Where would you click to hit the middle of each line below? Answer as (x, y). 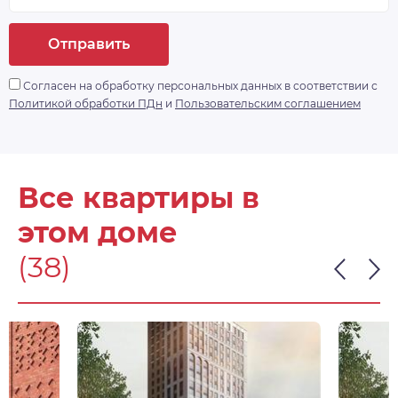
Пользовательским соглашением (268, 104)
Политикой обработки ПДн (86, 104)
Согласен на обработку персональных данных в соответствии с (199, 86)
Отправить (89, 44)
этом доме (98, 233)
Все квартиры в (139, 198)
